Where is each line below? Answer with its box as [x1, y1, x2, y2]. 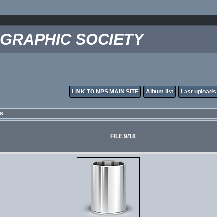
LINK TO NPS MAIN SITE [72, 88, 139, 95]
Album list [146, 88, 173, 95]
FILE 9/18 [110, 133, 136, 139]
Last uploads [181, 88, 216, 95]
